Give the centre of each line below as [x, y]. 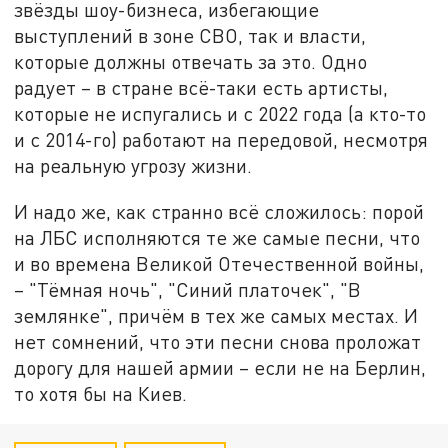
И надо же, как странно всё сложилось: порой [219, 211]
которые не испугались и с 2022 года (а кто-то [220, 114]
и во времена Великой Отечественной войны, [219, 263]
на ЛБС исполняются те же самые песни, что [217, 237]
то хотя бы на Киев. [101, 393]
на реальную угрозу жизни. [133, 166]
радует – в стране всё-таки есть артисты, [201, 88]
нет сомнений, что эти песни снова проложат [218, 341]
